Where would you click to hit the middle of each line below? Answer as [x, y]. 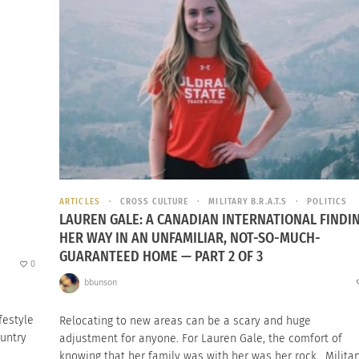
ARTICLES [80, 202]
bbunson [100, 283]
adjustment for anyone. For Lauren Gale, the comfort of [201, 338]
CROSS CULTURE [154, 202]
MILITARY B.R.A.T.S [248, 202]
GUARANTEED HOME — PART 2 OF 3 [161, 256]
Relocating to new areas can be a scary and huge [185, 321]
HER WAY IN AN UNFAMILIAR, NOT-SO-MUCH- [190, 238]
